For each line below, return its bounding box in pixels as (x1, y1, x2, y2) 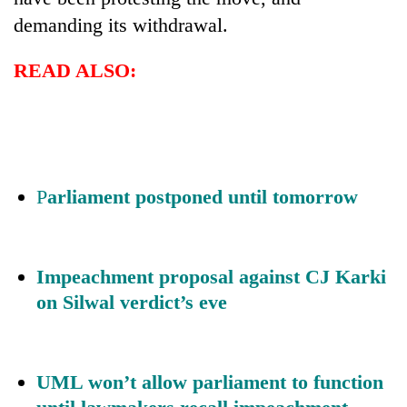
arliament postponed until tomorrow (47, 184, 358, 208)
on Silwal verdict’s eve (36, 290, 227, 313)
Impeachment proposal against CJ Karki (36, 264, 386, 288)
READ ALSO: (14, 58, 136, 82)
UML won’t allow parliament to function (36, 370, 383, 393)
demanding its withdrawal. (14, 13, 228, 36)
